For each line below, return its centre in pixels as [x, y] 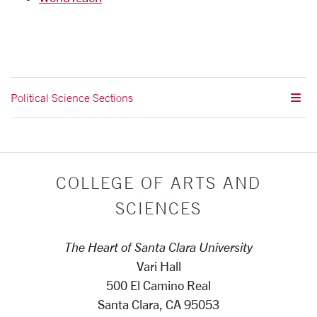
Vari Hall [158, 266]
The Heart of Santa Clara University [158, 247]
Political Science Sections [72, 98]
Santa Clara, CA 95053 [158, 304]
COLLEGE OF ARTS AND [158, 183]
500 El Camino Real [158, 285]
